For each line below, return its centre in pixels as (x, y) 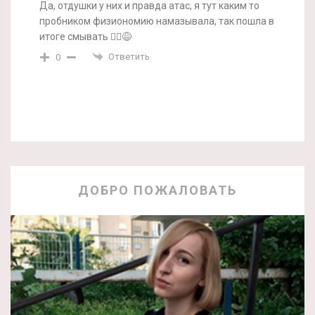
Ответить (129, 56)
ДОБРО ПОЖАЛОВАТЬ (157, 191)
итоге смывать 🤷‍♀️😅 (85, 36)
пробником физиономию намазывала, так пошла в (157, 21)
